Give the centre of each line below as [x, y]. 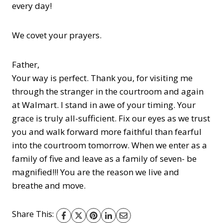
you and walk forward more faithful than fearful [107, 132]
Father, [26, 64]
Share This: [33, 214]
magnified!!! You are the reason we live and [96, 172]
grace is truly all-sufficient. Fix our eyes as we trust [111, 118]
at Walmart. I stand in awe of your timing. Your [104, 105]
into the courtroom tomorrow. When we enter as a [110, 145]
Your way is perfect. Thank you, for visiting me [102, 78]
